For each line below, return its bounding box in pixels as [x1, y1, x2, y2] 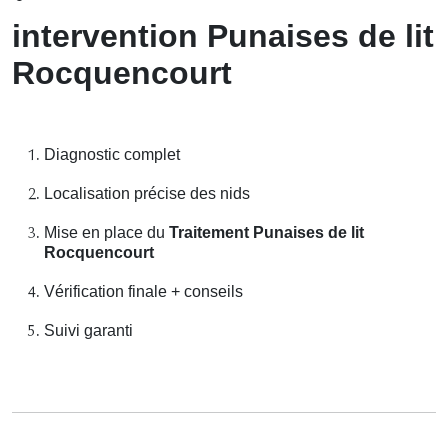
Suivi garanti [44, 322, 133, 340]
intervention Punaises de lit [12, 18, 434, 55]
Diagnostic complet [44, 146, 180, 164]
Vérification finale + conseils [44, 283, 243, 301]
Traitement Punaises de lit [169, 224, 364, 242]
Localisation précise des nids [44, 185, 250, 203]
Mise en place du [44, 224, 169, 242]
